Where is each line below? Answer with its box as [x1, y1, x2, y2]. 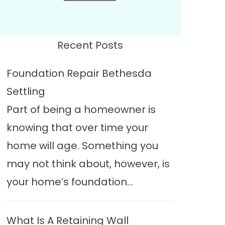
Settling [6, 84, 45, 98]
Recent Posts [57, 38, 123, 52]
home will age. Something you [6, 139, 158, 153]
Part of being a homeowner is [6, 102, 156, 117]
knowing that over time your [6, 121, 148, 135]
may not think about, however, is [6, 157, 170, 171]
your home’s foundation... [6, 175, 133, 189]
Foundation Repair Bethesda [6, 66, 152, 80]
